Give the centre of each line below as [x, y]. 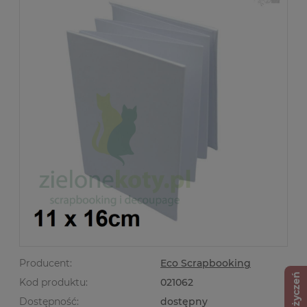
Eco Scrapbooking [206, 263]
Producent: [46, 263]
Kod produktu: [53, 282]
